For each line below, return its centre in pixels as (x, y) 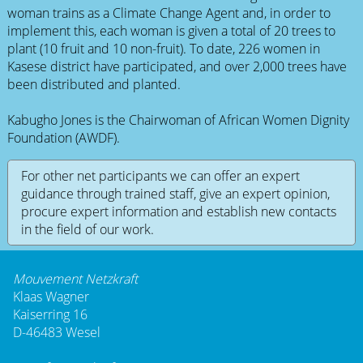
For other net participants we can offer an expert (160, 175)
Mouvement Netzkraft (75, 279)
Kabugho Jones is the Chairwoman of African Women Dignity (178, 120)
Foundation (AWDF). (63, 137)
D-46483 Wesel (57, 333)
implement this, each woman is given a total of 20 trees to (171, 30)
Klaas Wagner (51, 297)
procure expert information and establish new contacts (178, 211)
